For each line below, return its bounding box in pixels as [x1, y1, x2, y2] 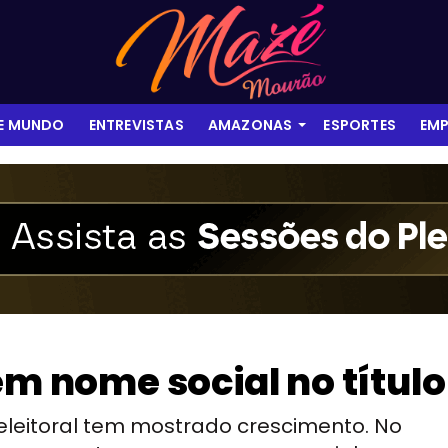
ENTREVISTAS [88, 115, 184, 135]
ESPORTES [323, 115, 396, 135]
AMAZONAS [207, 115, 293, 135]
